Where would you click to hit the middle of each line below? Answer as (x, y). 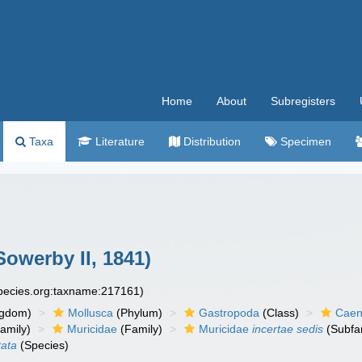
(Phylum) (138, 313)
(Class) (280, 313)
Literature (118, 141)
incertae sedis (288, 329)
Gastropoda (229, 313)
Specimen (304, 141)
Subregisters (303, 101)
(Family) (140, 329)
